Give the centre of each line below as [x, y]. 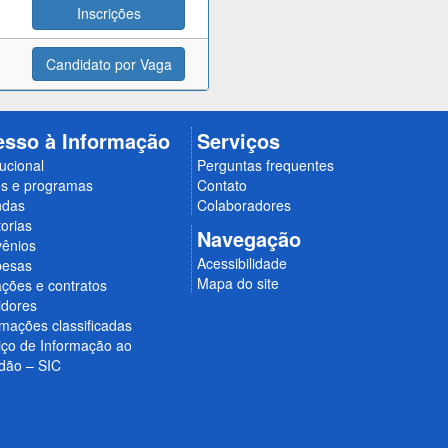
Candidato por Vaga [108, 64]
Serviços [238, 140]
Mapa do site [237, 283]
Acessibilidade [241, 263]
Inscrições [108, 13]
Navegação [248, 239]
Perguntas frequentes [265, 164]
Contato [221, 184]
